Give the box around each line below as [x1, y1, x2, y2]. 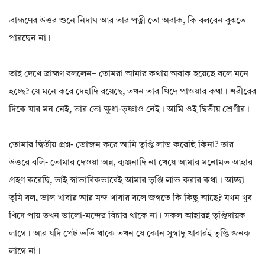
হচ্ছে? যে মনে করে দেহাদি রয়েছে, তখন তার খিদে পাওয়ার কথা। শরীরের [9, 88, 256, 97]
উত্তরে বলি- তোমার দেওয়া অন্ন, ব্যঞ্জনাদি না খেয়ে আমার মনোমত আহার [9, 159, 253, 168]
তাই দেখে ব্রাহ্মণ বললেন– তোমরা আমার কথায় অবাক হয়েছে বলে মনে [9, 70, 248, 79]
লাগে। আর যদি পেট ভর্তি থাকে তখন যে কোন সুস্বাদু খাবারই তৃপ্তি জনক [9, 230, 250, 239]
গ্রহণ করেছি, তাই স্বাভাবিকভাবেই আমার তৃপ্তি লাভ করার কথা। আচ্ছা [9, 176, 244, 186]
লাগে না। [9, 247, 41, 257]
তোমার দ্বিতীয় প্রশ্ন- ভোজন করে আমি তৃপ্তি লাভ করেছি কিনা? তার [9, 141, 234, 150]
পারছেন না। [9, 34, 51, 44]
